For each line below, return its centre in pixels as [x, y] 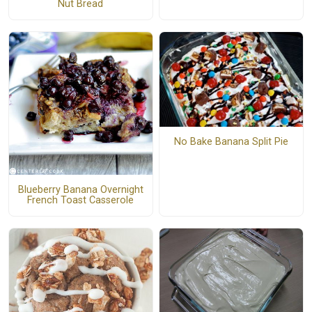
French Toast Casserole [81, 201]
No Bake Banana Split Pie [231, 142]
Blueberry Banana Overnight [80, 190]
